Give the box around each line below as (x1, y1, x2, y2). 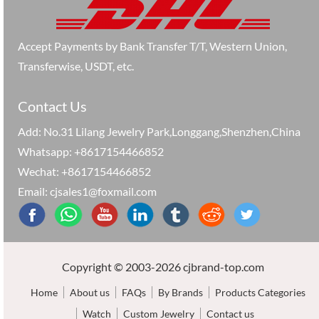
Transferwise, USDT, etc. (18, 58, 134, 73)
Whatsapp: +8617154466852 (18, 144, 164, 158)
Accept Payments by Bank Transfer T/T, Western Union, (18, 38, 287, 53)
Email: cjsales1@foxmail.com (18, 184, 157, 198)
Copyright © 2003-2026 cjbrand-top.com (62, 259, 264, 273)
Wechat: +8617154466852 (18, 164, 151, 178)
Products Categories (214, 286, 305, 298)
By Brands (157, 286, 203, 298)
